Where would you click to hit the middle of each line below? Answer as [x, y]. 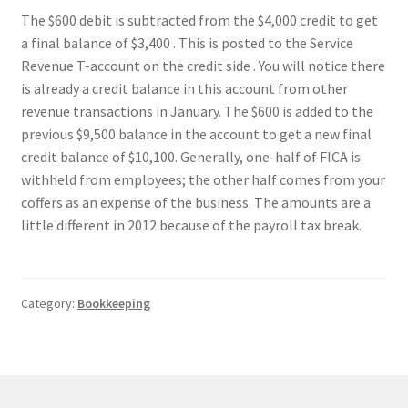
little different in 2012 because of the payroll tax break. [191, 224]
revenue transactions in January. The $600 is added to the [197, 111]
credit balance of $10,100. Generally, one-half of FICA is [190, 156]
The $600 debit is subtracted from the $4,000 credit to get [199, 20]
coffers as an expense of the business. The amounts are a [195, 202]
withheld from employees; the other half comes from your [203, 179]
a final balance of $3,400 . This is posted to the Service [187, 42]
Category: [49, 304]
